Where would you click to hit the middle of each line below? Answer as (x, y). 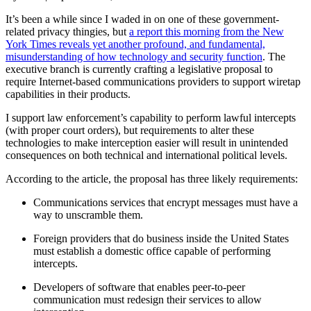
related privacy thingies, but (67, 31)
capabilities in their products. (68, 94)
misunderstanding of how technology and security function (134, 56)
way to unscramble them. (88, 215)
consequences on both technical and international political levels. (146, 155)
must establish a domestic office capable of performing (152, 251)
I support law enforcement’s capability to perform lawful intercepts (151, 117)
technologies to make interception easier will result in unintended (147, 142)
